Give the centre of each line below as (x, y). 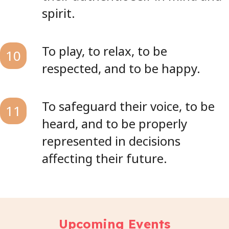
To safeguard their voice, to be (128, 106)
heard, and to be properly (114, 123)
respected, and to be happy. (121, 68)
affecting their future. (105, 158)
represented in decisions (111, 141)
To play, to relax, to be (105, 51)
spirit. (59, 13)
